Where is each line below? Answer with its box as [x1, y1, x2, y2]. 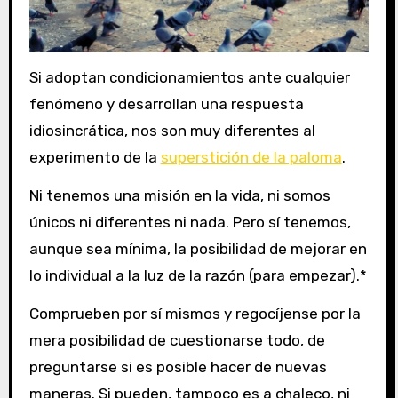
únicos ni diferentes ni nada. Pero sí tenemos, [28, 212, 351, 231]
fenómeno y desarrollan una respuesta [28, 94, 304, 113]
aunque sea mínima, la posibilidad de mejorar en [28, 239, 367, 258]
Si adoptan [28, 68, 106, 86]
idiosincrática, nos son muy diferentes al [28, 121, 315, 139]
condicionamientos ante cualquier [105, 68, 350, 86]
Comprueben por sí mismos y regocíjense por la [28, 304, 361, 322]
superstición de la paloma [160, 147, 342, 166]
